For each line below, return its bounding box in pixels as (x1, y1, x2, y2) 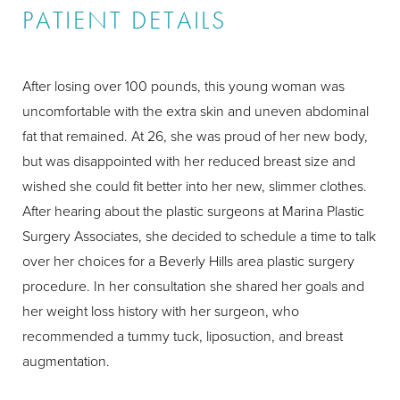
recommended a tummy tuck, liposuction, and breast (22, 325, 343, 346)
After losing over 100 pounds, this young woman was (22, 75, 345, 96)
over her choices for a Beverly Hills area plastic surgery (22, 250, 354, 271)
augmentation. (22, 350, 110, 371)
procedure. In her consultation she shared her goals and (22, 275, 364, 296)
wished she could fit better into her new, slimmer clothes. (22, 175, 367, 196)
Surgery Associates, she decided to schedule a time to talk (22, 225, 376, 246)
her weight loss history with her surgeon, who (22, 300, 299, 321)
